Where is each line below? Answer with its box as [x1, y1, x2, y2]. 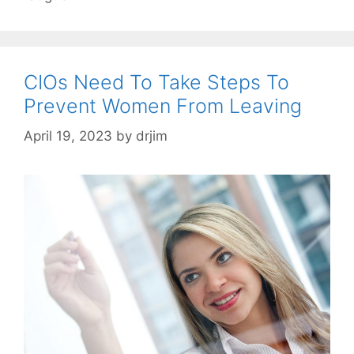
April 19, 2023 [24, 128, 112, 145]
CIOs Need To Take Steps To [24, 70, 289, 94]
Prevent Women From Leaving [24, 93, 302, 118]
